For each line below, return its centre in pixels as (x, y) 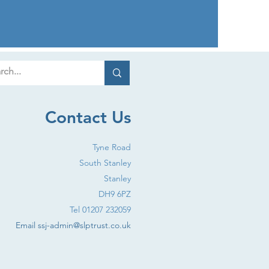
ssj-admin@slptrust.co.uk (84, 225)
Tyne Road (112, 147)
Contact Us (88, 117)
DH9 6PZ (115, 194)
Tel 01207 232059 (100, 210)
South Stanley (105, 163)
